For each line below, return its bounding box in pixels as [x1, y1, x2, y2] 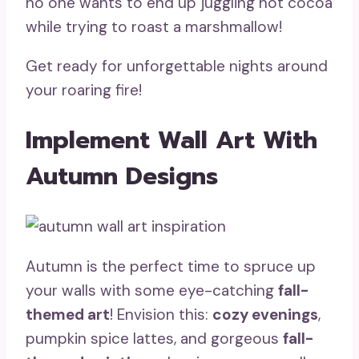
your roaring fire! [26, 80, 142, 101]
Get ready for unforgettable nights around [26, 56, 328, 77]
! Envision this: [110, 305, 212, 325]
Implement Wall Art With [26, 122, 317, 159]
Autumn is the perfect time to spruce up [26, 256, 316, 277]
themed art [26, 305, 110, 325]
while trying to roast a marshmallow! [26, 17, 282, 38]
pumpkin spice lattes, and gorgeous [26, 329, 283, 349]
